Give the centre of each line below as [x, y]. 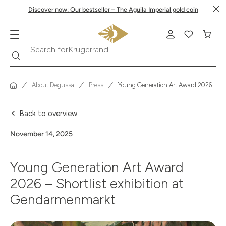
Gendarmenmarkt [63, 200]
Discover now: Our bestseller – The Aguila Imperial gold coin [113, 9]
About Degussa [53, 85]
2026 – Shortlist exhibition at [97, 183]
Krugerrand [88, 49]
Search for [49, 50]
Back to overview [48, 114]
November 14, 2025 [41, 134]
